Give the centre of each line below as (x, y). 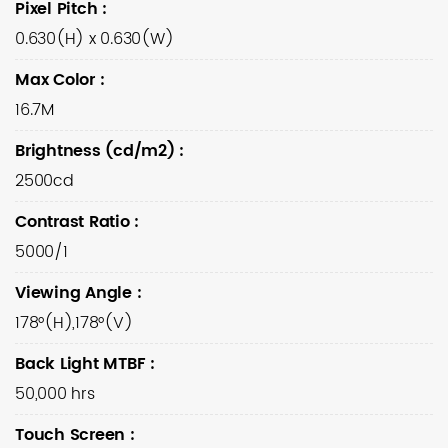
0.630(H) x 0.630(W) (94, 39)
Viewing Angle (76, 293)
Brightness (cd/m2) (97, 151)
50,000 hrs (55, 394)
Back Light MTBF (82, 364)
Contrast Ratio (75, 222)
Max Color (57, 80)
